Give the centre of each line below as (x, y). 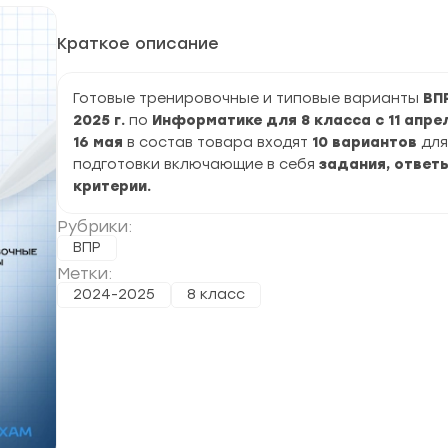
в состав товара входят (217, 142)
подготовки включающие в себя (194, 164)
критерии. (112, 186)
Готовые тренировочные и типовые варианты (248, 98)
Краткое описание (138, 43)
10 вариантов (364, 142)
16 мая (98, 142)
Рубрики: (94, 226)
